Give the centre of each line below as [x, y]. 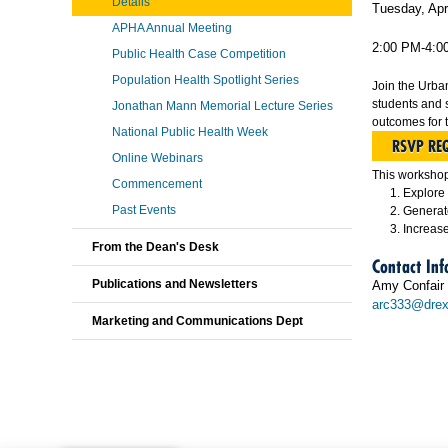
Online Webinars [157, 158]
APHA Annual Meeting [172, 28]
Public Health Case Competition [199, 54]
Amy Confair [408, 285]
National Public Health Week [190, 132]
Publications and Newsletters [175, 284]
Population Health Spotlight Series [205, 80]
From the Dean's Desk [155, 247]
